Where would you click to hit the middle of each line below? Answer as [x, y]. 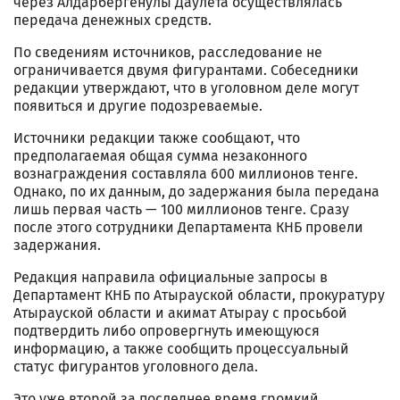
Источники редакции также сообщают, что [157, 137]
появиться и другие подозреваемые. [138, 105]
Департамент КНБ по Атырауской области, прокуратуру [199, 295]
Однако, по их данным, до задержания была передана [196, 191]
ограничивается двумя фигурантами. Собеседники [186, 70]
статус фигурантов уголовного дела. [136, 366]
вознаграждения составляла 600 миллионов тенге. [186, 173]
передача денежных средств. [112, 20]
